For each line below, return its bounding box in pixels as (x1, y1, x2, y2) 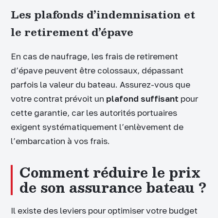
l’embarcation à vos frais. (11, 135, 110, 146)
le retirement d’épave (11, 23, 133, 40)
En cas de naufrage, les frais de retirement (11, 51, 178, 61)
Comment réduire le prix (19, 161, 200, 184)
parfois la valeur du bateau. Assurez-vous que (11, 79, 190, 90)
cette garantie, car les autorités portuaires (11, 107, 177, 118)
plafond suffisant (106, 93, 179, 104)
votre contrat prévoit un (11, 93, 106, 104)
